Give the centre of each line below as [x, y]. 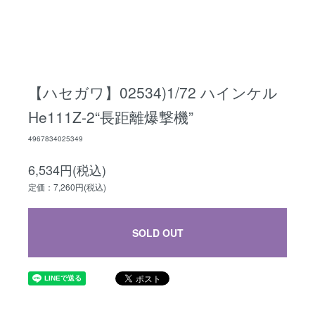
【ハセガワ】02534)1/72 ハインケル [153, 92]
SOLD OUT [157, 233]
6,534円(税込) [67, 169]
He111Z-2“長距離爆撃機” [111, 117]
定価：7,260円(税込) [67, 187]
